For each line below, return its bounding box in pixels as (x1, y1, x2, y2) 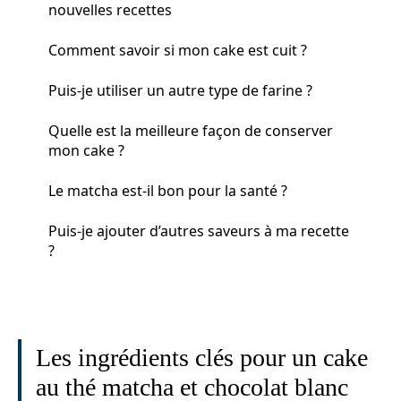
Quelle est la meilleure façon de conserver (48, 120, 333, 141)
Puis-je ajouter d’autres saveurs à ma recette (48, 220, 349, 241)
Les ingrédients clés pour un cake (36, 344, 368, 371)
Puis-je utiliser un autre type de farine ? (48, 80, 312, 100)
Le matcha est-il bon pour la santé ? (48, 180, 287, 200)
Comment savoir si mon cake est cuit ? (48, 39, 307, 60)
